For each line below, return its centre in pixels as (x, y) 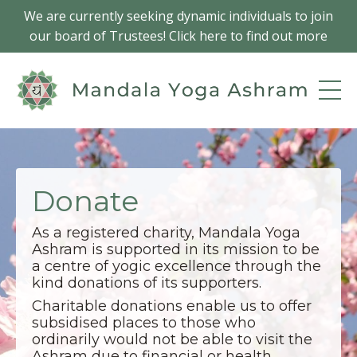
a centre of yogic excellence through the (177, 266)
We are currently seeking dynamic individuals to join (178, 16)
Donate (85, 200)
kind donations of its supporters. (147, 282)
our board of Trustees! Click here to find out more (178, 36)
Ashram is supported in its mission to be (176, 249)
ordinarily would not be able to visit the (172, 339)
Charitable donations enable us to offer (172, 306)
